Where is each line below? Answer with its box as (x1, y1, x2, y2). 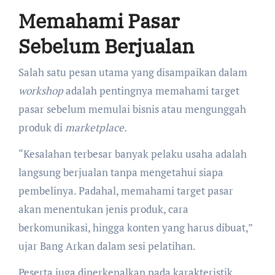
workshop (18, 83, 63, 98)
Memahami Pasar (18, 8, 179, 34)
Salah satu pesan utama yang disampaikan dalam (18, 64, 247, 79)
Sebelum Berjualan (18, 33, 194, 60)
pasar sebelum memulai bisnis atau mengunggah (18, 101, 246, 116)
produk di (18, 120, 65, 134)
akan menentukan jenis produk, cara (18, 201, 188, 216)
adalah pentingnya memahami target (63, 83, 239, 98)
